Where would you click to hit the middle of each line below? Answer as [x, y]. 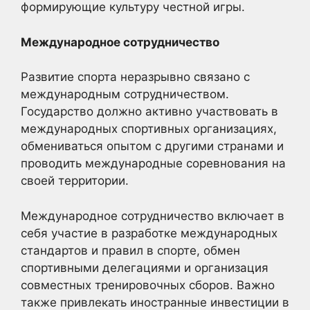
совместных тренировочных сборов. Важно [148, 285]
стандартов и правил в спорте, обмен [130, 250]
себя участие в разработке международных [149, 233]
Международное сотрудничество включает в [153, 216]
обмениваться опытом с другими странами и [152, 146]
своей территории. [75, 181]
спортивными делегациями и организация [145, 267]
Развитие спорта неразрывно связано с [135, 77]
